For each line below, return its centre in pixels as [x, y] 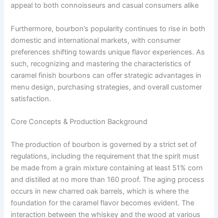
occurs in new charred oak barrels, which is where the [100, 191]
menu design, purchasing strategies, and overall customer [107, 87]
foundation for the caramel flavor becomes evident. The [103, 203]
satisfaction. [31, 99]
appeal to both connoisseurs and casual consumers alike [105, 6]
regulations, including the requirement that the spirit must [105, 156]
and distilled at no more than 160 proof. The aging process [108, 180]
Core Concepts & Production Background [79, 121]
